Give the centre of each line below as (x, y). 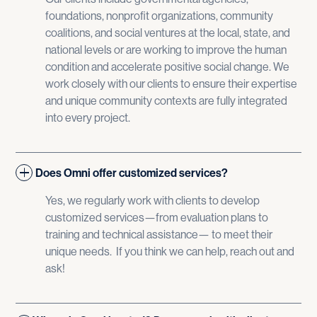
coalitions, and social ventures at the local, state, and (167, 33)
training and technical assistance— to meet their (158, 235)
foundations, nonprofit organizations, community (159, 16)
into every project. (87, 118)
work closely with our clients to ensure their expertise (171, 84)
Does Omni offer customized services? (132, 173)
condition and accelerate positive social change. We (167, 67)
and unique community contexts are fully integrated (166, 101)
